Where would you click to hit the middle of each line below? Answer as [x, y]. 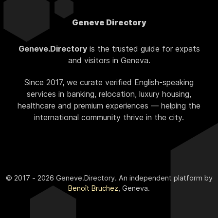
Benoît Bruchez [93, 188]
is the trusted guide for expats [143, 48]
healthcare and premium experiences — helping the [109, 105]
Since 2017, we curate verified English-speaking [109, 82]
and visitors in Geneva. [109, 60]
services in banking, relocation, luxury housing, [109, 94]
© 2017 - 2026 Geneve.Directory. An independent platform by [109, 178]
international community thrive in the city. [109, 117]
